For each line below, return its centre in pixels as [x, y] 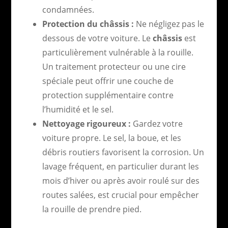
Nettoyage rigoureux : [86, 123]
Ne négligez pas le [169, 24]
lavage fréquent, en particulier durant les [120, 166]
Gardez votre [156, 123]
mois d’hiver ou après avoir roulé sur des [121, 180]
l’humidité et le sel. [78, 109]
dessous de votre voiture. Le [97, 38]
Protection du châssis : [88, 24]
